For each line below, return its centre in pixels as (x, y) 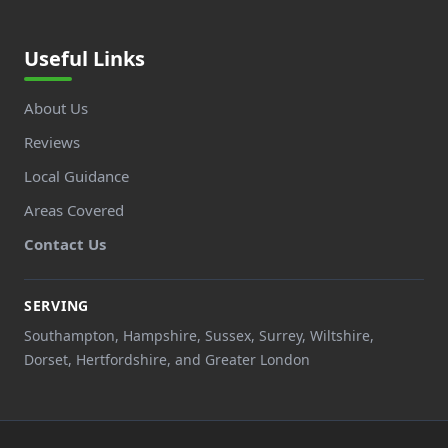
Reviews (52, 141)
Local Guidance (76, 175)
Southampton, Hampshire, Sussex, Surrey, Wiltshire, (199, 335)
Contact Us (65, 243)
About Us (56, 107)
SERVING (56, 305)
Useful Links (84, 58)
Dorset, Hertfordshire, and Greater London (167, 359)
